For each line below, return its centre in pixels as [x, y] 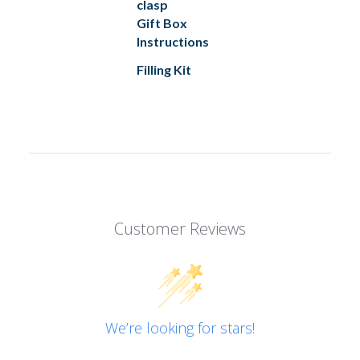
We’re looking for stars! [180, 328]
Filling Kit [164, 70]
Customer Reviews [180, 229]
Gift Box [162, 23]
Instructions [173, 42]
